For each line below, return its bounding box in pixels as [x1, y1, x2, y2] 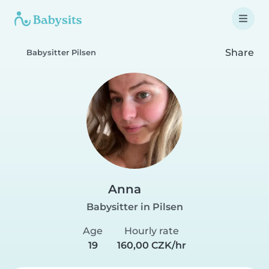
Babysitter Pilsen [26, 48, 96, 57]
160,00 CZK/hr [117, 240, 186, 251]
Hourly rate [124, 225, 179, 237]
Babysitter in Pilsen [86, 201, 183, 213]
